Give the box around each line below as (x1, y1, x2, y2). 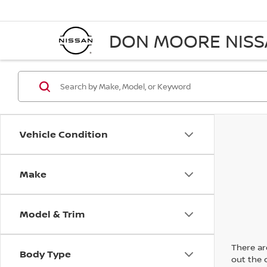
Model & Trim (20, 207, 85, 221)
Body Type (20, 247, 71, 260)
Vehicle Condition (20, 128, 108, 141)
